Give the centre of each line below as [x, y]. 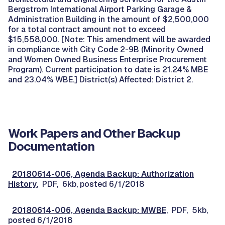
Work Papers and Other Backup [94, 133]
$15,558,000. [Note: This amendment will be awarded [109, 39]
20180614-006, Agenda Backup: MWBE [89, 210]
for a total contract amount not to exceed [87, 29]
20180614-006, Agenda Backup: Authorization [103, 174]
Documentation [51, 146]
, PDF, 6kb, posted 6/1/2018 [90, 184]
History [22, 184]
